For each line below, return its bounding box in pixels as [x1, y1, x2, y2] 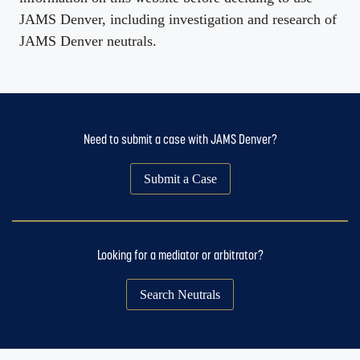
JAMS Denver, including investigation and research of [19, 11, 337, 28]
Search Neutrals [140, 287, 220, 301]
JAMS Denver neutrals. [19, 33, 157, 50]
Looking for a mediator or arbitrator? [96, 247, 264, 264]
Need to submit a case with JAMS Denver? [83, 132, 277, 148]
